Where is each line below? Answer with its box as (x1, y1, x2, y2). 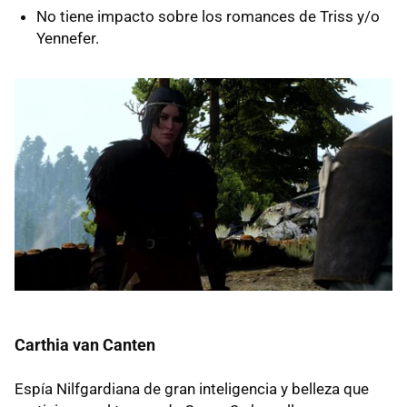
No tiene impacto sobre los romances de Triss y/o (36, 7, 380, 26)
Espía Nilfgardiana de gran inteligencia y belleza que (15, 380, 369, 399)
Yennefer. (36, 29, 99, 48)
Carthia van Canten (15, 335, 155, 355)
